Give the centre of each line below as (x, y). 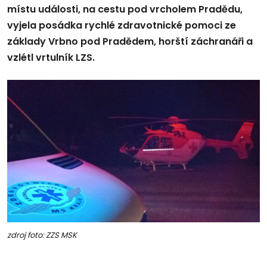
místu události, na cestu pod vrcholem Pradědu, (125, 10)
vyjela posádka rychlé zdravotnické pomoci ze (122, 26)
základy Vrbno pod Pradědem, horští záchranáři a (130, 42)
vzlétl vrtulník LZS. (51, 58)
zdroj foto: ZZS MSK (42, 235)
